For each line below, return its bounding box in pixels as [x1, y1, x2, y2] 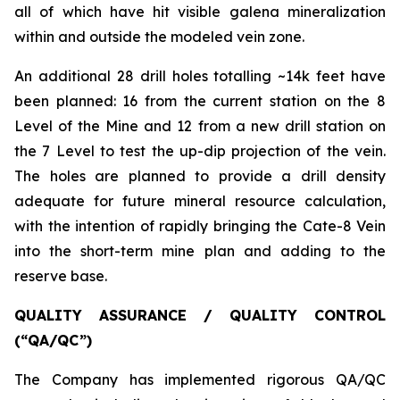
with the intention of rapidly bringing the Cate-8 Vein [14, 217, 386, 235]
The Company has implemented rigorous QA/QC [14, 371, 386, 388]
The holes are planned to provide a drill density [14, 167, 386, 185]
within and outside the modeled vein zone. [14, 28, 304, 46]
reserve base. [14, 267, 107, 285]
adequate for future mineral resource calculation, [14, 192, 386, 210]
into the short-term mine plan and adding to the [14, 242, 386, 260]
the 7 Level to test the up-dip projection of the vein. [14, 142, 386, 160]
